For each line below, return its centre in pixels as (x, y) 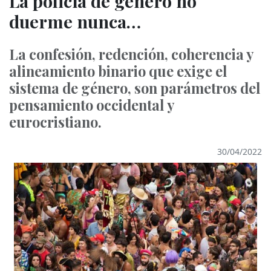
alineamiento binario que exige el (118, 71)
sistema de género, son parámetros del (135, 88)
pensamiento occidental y (92, 105)
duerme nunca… (75, 21)
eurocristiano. (55, 122)
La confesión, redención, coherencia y (131, 54)
